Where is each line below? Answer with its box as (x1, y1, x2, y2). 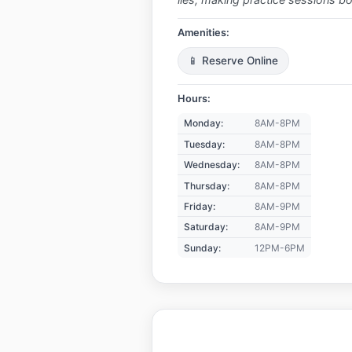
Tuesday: (183, 137, 225, 150)
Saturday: (183, 221, 228, 233)
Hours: (177, 93, 211, 105)
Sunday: (183, 241, 221, 254)
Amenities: (177, 26, 229, 38)
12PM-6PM (254, 241, 305, 254)
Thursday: (183, 179, 229, 192)
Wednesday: (183, 159, 240, 171)
